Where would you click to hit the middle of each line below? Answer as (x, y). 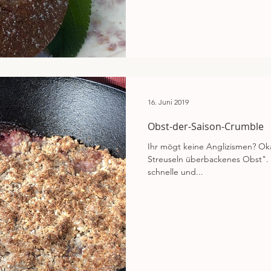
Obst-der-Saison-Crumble (206, 126)
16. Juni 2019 (168, 102)
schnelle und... (175, 172)
